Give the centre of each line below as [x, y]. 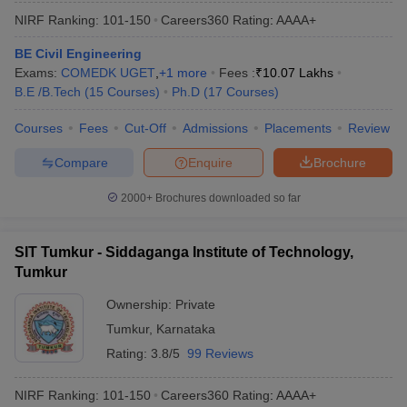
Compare [81, 162]
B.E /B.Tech [48, 92]
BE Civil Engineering [78, 54]
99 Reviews [220, 353]
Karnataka [186, 329]
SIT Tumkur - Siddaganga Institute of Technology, [184, 252]
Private [195, 304]
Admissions [215, 128]
